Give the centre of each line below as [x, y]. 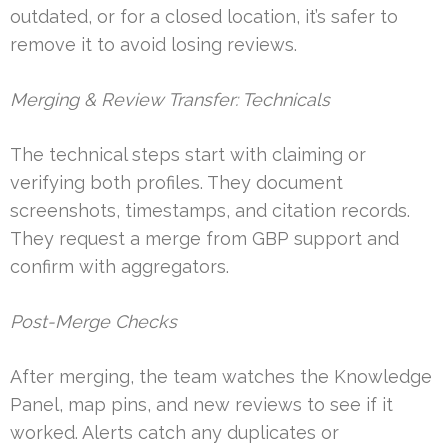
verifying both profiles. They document [176, 183]
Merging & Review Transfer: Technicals [170, 100]
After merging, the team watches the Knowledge [221, 377]
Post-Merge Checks [93, 322]
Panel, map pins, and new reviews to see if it [201, 405]
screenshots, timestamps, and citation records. [210, 211]
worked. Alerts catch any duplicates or [174, 433]
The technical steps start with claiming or [188, 155]
